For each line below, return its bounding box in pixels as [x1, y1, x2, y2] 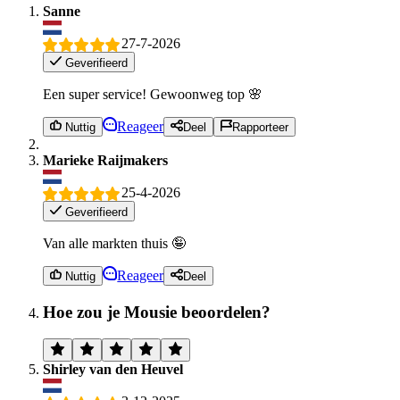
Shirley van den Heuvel [43, 362, 183, 378]
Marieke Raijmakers [43, 152, 168, 168]
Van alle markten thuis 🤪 [43, 235, 186, 251]
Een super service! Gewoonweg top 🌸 [43, 86, 262, 102]
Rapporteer [231, 120, 288, 134]
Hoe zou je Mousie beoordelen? [43, 302, 271, 321]
